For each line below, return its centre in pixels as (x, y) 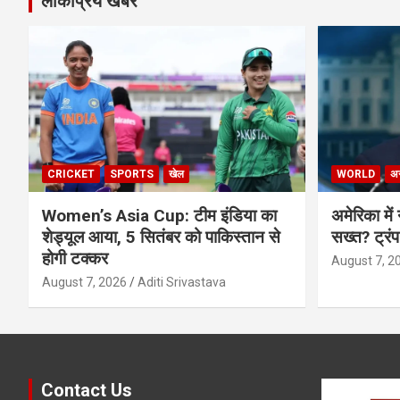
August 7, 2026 (84, 282)
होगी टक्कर (75, 258)
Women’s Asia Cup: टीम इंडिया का (159, 215)
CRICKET (71, 174)
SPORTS (132, 174)
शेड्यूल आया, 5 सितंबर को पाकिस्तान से (161, 237)
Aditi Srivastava (182, 282)
